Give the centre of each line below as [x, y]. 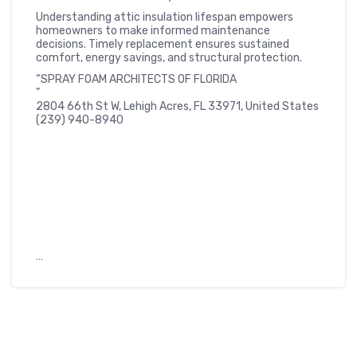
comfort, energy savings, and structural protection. [169, 58]
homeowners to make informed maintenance [153, 31]
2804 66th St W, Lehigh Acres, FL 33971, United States [177, 106]
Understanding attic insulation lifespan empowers [165, 17]
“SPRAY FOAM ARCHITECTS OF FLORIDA [136, 79]
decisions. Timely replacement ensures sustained [163, 44]
